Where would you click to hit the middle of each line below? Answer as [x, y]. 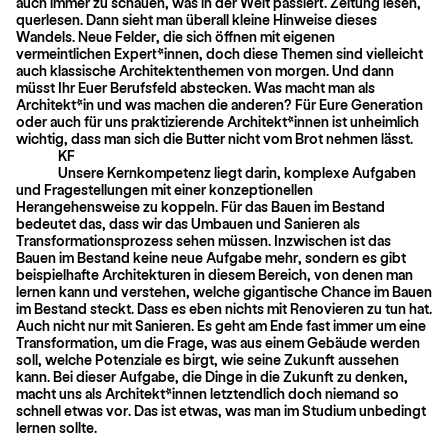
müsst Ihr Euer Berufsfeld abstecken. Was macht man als [195, 87]
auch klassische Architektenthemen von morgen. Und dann [205, 70]
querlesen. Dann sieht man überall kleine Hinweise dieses [196, 19]
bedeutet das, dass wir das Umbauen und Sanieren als [188, 223]
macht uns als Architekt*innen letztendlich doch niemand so [207, 393]
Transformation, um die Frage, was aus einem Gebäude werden [218, 342]
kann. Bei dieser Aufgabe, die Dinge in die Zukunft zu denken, [212, 376]
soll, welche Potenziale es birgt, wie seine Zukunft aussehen [207, 359]
